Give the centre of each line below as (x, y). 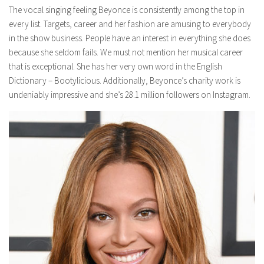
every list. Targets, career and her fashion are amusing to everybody (130, 24)
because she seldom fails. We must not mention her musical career (126, 52)
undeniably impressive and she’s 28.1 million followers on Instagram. (130, 95)
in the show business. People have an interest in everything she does (130, 38)
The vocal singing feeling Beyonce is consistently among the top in (127, 10)
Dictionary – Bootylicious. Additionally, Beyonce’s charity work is (125, 81)
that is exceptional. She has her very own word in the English (115, 67)
